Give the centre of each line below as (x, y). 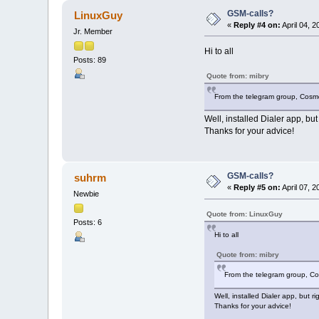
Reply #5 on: (257, 188)
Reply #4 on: (257, 25)
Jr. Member (93, 31)
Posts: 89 (90, 60)
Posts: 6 (88, 223)
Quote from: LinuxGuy (244, 214)
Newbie (87, 194)
